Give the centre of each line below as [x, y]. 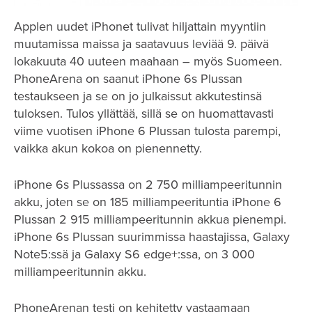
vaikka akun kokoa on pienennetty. [108, 148]
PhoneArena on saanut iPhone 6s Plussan [128, 78]
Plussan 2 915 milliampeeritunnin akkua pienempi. [150, 219]
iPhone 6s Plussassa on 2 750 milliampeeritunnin [148, 184]
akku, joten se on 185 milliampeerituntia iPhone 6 [148, 202]
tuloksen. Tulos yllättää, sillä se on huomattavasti [144, 113]
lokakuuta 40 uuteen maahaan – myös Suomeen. [148, 61]
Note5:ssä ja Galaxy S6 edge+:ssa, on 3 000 [134, 254]
